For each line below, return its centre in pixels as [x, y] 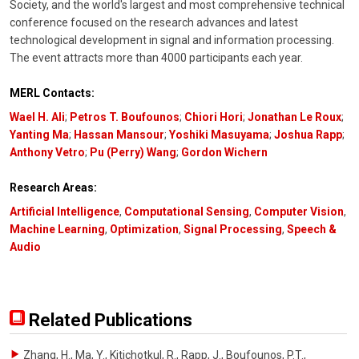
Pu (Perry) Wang [133, 153]
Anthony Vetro [47, 153]
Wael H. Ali [37, 117]
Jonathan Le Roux [294, 117]
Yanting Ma [39, 135]
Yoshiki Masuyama [219, 135]
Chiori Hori [214, 117]
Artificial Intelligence [65, 211]
